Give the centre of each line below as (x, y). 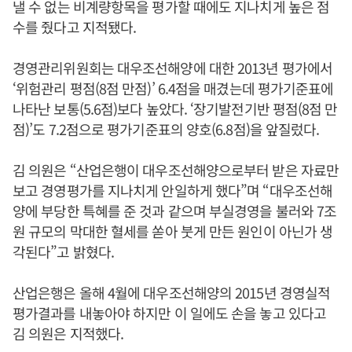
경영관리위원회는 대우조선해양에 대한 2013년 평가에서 (173, 68)
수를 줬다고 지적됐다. (75, 27)
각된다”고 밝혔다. (63, 251)
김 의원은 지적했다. (68, 333)
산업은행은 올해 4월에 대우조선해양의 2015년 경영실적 (172, 292)
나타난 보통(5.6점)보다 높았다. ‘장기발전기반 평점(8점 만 (175, 108)
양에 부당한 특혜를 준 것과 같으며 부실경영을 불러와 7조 (175, 211)
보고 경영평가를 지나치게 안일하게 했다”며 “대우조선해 (173, 190)
